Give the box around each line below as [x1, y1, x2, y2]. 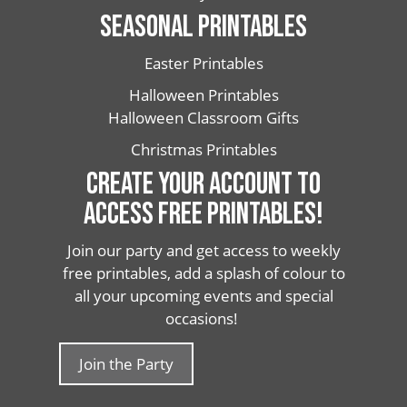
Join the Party [79, 353, 174, 374]
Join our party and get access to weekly [66, 240, 341, 261]
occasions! [165, 308, 242, 329]
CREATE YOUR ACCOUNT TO [86, 166, 321, 203]
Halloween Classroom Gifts [108, 107, 299, 128]
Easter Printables [144, 53, 263, 74]
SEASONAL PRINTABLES [100, 9, 307, 45]
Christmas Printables [130, 139, 277, 160]
